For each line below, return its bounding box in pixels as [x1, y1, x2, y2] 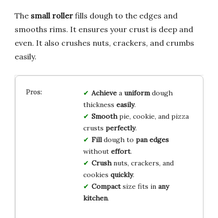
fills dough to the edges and [73, 10, 178, 20]
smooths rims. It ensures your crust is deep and [15, 24, 193, 34]
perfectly [105, 123, 135, 132]
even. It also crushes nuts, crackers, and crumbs [15, 37, 194, 48]
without [83, 146, 111, 156]
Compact [91, 182, 121, 191]
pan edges [135, 135, 169, 144]
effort [110, 146, 130, 156]
